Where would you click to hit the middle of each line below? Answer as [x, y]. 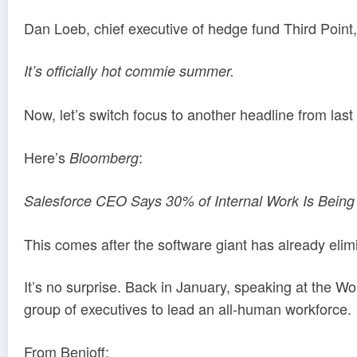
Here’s [47, 157]
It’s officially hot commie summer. [129, 71]
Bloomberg [104, 157]
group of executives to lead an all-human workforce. [188, 309]
